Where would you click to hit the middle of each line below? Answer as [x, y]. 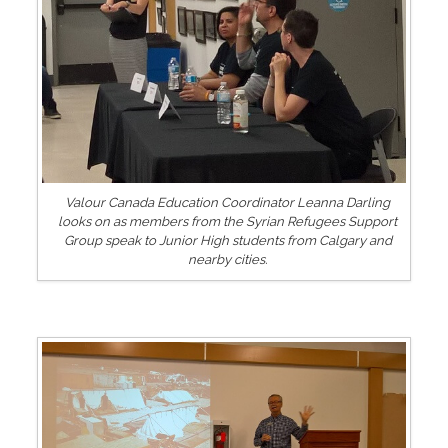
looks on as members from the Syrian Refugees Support [227, 221]
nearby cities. [227, 259]
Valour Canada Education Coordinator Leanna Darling [227, 202]
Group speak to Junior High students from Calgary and [227, 240]
